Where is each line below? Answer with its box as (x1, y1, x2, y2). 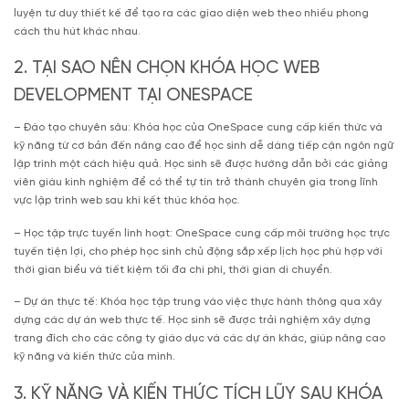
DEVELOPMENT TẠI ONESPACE (14, 87, 253, 106)
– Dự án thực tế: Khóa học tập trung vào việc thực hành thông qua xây (14, 296, 382, 309)
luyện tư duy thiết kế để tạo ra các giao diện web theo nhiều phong (14, 6, 369, 19)
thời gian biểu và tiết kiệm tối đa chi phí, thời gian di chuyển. (14, 263, 332, 276)
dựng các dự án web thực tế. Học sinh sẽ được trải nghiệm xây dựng (14, 314, 371, 327)
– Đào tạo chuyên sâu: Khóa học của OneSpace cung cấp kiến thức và (14, 121, 383, 134)
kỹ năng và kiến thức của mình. (14, 351, 175, 363)
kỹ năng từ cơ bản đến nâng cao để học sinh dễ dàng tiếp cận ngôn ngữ (14, 140, 393, 152)
